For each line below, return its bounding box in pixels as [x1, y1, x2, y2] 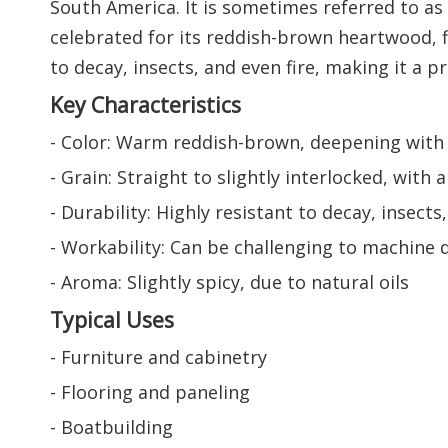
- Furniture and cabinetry [50, 345, 267, 370]
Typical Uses [50, 305, 174, 335]
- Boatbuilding [50, 415, 173, 440]
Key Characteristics [50, 90, 241, 120]
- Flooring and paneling [50, 380, 250, 405]
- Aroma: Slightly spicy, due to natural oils [50, 270, 409, 295]
